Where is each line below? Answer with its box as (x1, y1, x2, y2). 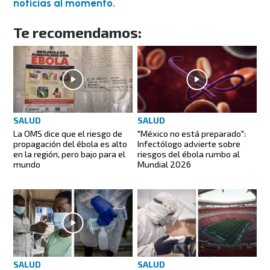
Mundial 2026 (137, 159, 191, 170)
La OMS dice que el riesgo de (13, 128, 123, 139)
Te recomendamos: (13, 24, 142, 42)
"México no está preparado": (137, 128, 246, 139)
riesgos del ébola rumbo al (137, 149, 240, 160)
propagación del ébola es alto (13, 139, 128, 149)
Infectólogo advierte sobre (137, 139, 240, 149)
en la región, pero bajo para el (13, 149, 126, 160)
